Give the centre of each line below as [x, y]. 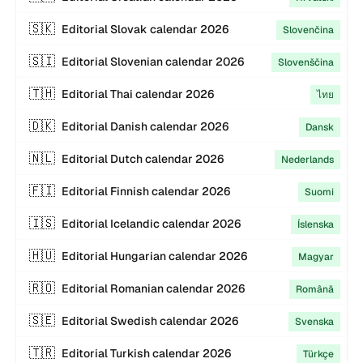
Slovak [129, 29]
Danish [129, 126]
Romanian [137, 288]
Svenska [314, 322]
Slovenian [137, 62]
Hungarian [138, 256]
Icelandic [135, 224]
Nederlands [307, 160]
